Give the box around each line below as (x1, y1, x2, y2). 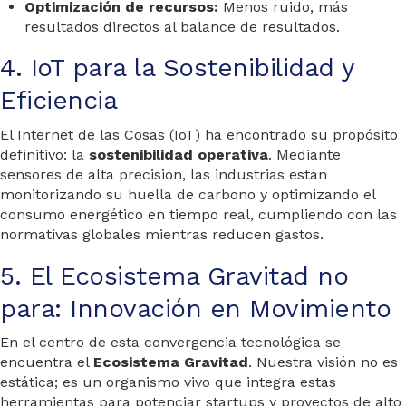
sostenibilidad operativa (89, 145, 268, 163)
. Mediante (268, 145, 341, 163)
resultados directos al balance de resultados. (24, 17, 341, 35)
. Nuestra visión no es (248, 353, 398, 371)
